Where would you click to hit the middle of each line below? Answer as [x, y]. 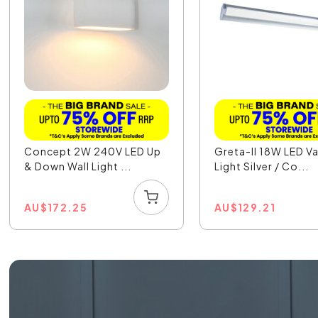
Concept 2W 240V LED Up [93, 151]
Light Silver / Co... [262, 166]
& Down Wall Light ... [78, 166]
